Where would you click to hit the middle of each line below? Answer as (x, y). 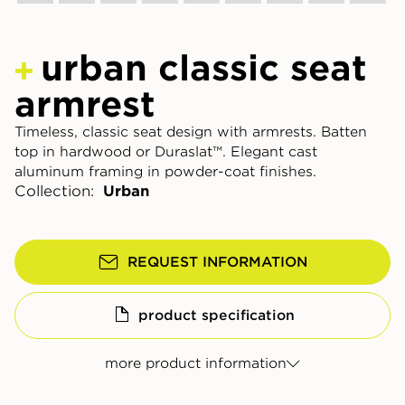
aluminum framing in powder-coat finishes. (165, 172)
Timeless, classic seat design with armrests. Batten (191, 132)
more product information (196, 364)
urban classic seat (203, 68)
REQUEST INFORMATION (217, 263)
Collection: (54, 192)
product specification (216, 316)
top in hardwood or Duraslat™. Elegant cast (166, 152)
